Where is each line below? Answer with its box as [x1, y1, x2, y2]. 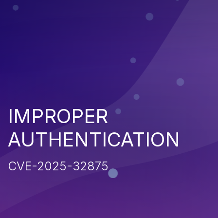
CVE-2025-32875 [8, 158, 109, 173]
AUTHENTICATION [8, 127, 180, 151]
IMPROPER [8, 104, 108, 128]
